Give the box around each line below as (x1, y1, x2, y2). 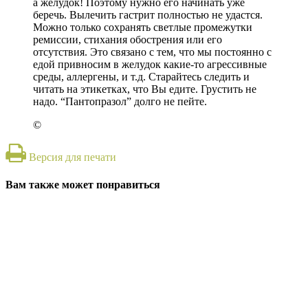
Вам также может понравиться (5, 179, 160, 191)
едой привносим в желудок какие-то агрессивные (33, 58, 267, 71)
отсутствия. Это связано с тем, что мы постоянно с (33, 46, 272, 58)
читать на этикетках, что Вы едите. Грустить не (33, 83, 256, 96)
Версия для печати (29, 151, 116, 164)
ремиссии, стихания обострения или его (33, 34, 222, 46)
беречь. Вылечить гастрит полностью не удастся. (33, 9, 263, 21)
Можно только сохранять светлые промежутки (33, 21, 252, 34)
